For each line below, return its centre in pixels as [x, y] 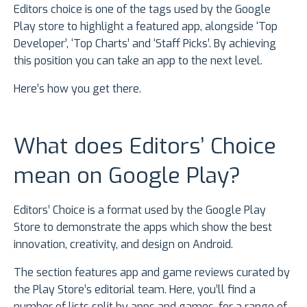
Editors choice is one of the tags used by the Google [142, 10]
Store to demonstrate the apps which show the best [143, 228]
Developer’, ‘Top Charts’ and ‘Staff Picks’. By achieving [145, 44]
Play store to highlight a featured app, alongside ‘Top [146, 27]
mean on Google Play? [127, 176]
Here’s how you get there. [77, 89]
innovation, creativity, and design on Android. [123, 245]
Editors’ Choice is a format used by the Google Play [140, 210]
